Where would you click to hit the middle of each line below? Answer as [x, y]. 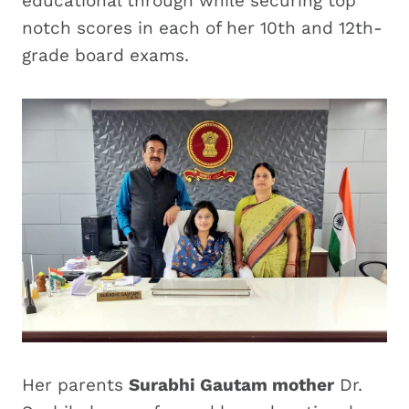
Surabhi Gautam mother [231, 384]
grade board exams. [108, 55]
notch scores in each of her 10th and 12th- [202, 27]
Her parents [75, 384]
